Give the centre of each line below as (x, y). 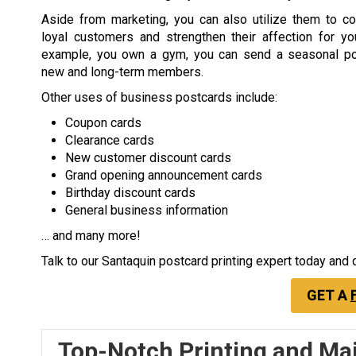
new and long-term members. (122, 72)
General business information (147, 210)
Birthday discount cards (130, 192)
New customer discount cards (148, 157)
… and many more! (91, 235)
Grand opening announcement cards (164, 175)
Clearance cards (110, 140)
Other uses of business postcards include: (159, 97)
